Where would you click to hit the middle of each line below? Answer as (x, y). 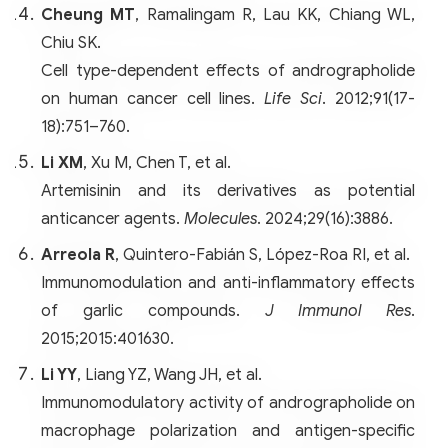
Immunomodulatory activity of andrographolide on (228, 402)
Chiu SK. (71, 42)
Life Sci (293, 98)
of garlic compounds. (153, 310)
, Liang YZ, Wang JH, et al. (169, 374)
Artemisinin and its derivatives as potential (228, 190)
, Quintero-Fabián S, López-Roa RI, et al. (262, 254)
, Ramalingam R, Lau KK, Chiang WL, (275, 14)
